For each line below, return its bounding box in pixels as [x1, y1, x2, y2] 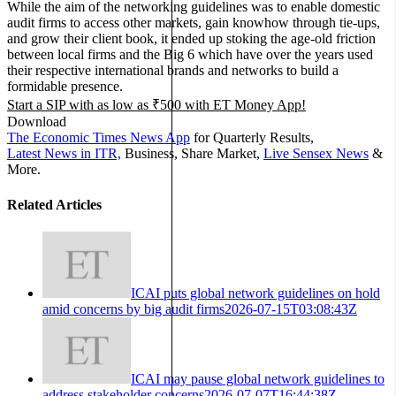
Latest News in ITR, [7, 146, 121, 162]
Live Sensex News [263, 146, 369, 162]
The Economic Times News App [7, 130, 190, 146]
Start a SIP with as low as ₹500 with [7, 97, 213, 113]
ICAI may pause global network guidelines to [131, 370, 385, 386]
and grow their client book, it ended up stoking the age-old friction [7, 31, 376, 47]
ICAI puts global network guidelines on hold [131, 285, 380, 301]
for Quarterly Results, [190, 130, 314, 146]
